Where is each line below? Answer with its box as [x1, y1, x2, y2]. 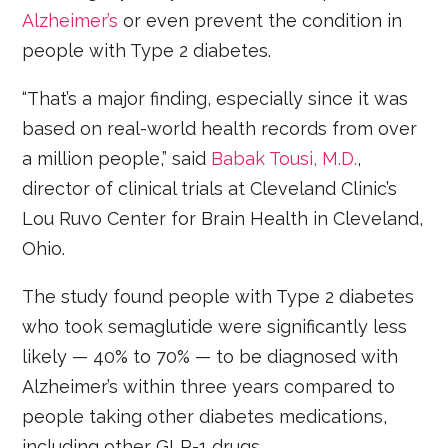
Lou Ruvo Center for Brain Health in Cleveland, [22, 208, 424, 230]
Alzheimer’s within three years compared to [22, 376, 396, 398]
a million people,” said [22, 148, 212, 170]
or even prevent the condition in [118, 10, 403, 32]
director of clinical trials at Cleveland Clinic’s [22, 178, 398, 200]
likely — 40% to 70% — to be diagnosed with [22, 346, 399, 368]
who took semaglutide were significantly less [22, 316, 408, 338]
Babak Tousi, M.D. [211, 148, 358, 170]
